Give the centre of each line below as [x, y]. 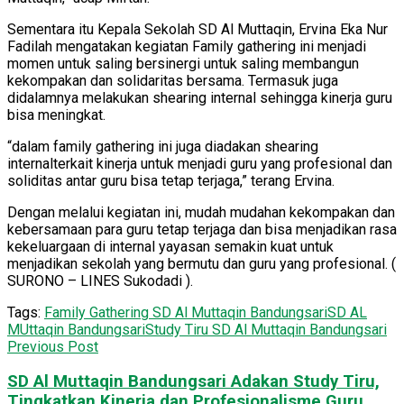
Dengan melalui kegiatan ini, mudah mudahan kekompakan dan [201, 212]
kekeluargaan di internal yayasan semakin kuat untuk [170, 246]
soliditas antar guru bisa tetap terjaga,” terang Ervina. [171, 180]
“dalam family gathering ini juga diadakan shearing [163, 146]
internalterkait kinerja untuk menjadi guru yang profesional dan [200, 163]
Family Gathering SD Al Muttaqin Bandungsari [186, 312]
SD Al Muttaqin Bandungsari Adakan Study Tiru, [193, 382]
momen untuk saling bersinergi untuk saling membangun [183, 63]
